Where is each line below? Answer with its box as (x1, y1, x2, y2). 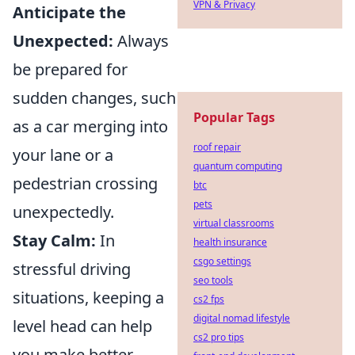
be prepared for (13, 59, 128, 81)
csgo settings (193, 254, 251, 268)
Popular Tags (193, 109, 275, 126)
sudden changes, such (13, 87, 176, 109)
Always (113, 30, 169, 52)
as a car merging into (13, 116, 168, 138)
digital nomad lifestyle (193, 311, 290, 325)
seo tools (193, 273, 233, 287)
